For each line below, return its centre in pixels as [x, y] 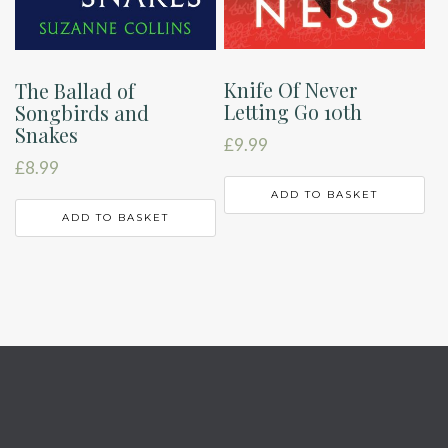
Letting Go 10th [293, 112]
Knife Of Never [290, 90]
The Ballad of [75, 90]
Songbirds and [82, 112]
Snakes [46, 134]
